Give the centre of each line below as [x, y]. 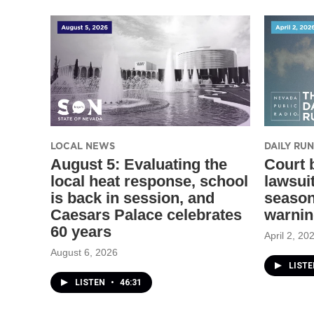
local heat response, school [149, 181]
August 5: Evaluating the [139, 164]
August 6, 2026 [84, 252]
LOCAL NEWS [83, 145]
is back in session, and [132, 198]
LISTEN [91, 282]
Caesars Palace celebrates [146, 214]
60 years [81, 231]
